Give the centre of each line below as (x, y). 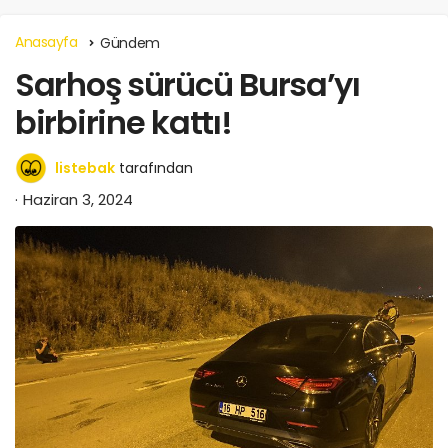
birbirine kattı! (123, 122)
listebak (85, 167)
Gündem (130, 42)
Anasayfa (46, 41)
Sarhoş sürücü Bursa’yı (187, 84)
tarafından (156, 167)
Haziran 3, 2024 (78, 199)
